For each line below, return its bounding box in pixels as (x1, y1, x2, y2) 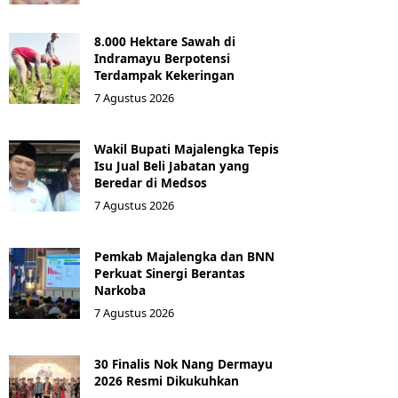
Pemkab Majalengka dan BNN (94, 247, 275, 265)
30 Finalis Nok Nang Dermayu (94, 354, 273, 372)
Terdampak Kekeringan (94, 66, 235, 84)
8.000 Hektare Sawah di (94, 32, 235, 50)
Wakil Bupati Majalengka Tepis (94, 139, 279, 157)
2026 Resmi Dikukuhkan (94, 371, 239, 389)
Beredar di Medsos (94, 173, 207, 191)
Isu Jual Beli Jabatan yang (94, 156, 250, 174)
